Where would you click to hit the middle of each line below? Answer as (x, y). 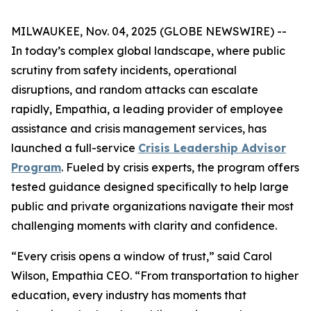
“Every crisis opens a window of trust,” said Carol (142, 256)
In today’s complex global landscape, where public (148, 51)
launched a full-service (75, 148)
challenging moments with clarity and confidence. (144, 226)
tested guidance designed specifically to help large (150, 187)
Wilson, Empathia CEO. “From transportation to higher (155, 276)
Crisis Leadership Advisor (212, 148)
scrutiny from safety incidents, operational (124, 70)
